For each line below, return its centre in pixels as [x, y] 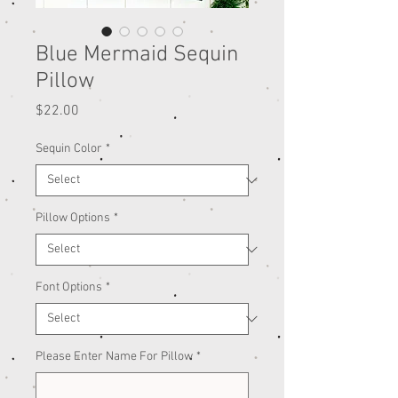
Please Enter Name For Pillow [114, 357]
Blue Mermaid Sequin [137, 56]
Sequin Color [69, 149]
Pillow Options [73, 219]
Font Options [69, 288]
